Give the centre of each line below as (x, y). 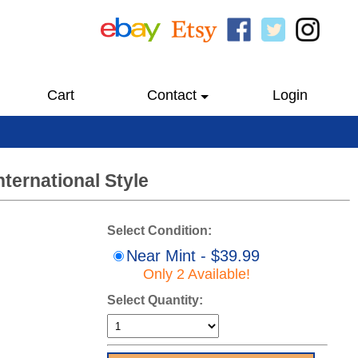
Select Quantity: (155, 300)
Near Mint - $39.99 (193, 256)
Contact (171, 95)
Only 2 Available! (197, 274)
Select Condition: (159, 231)
